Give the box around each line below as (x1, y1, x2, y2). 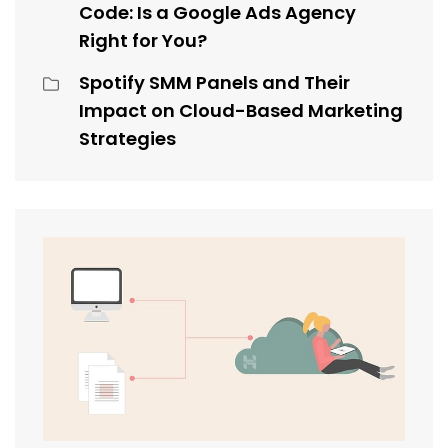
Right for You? (79, 28, 207, 54)
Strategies (79, 126, 176, 152)
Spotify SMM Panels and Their (79, 70, 350, 96)
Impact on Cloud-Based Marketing (79, 98, 403, 124)
